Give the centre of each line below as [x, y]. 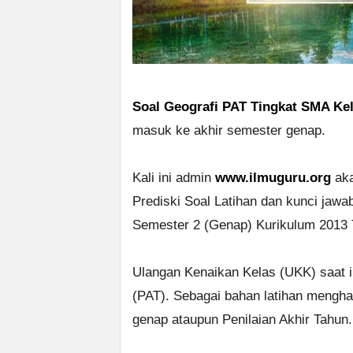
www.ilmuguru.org [273, 178]
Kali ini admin [174, 178]
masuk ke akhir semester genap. [229, 131]
